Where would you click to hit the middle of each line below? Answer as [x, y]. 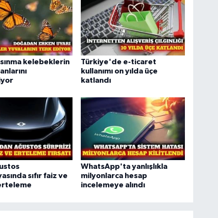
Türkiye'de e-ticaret [119, 62]
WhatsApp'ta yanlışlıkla [124, 167]
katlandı [96, 80]
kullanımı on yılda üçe [119, 71]
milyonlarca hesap [114, 176]
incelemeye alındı [113, 185]
